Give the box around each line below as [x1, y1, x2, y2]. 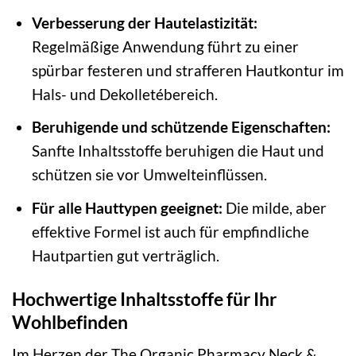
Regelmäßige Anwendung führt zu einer [31, 37, 299, 56]
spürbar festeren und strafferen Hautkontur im [31, 60, 344, 79]
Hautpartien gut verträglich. [31, 246, 219, 265]
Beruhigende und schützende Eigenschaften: [31, 118, 331, 137]
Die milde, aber [222, 198, 327, 217]
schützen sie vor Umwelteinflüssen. [31, 165, 267, 184]
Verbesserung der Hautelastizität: [31, 13, 257, 32]
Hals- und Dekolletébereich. [31, 84, 218, 103]
